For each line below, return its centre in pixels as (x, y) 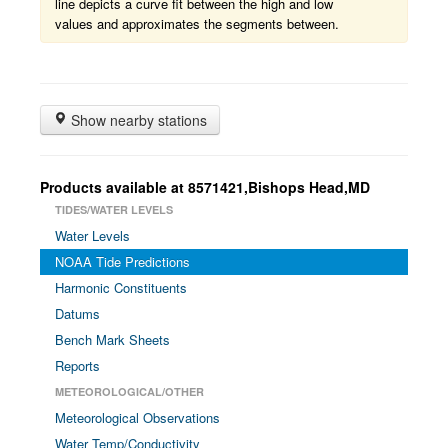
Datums (77, 313)
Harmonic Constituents (121, 287)
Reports (77, 365)
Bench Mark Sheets (112, 339)
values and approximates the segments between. (197, 23)
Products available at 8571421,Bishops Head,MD (205, 187)
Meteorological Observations (137, 417)
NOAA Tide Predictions (122, 261)
